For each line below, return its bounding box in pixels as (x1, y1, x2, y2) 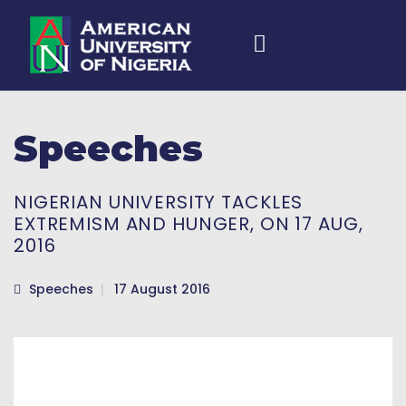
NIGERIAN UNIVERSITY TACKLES (14, 189, 304, 215)
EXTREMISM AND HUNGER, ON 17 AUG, (14, 211, 363, 237)
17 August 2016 (114, 280, 210, 298)
